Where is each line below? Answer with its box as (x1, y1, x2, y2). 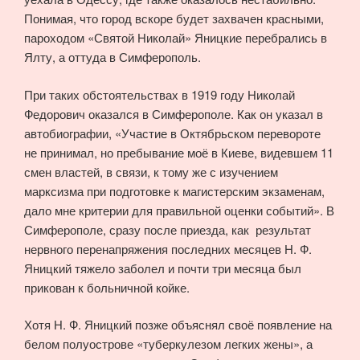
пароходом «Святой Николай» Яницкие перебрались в (24, 29, 327, 47)
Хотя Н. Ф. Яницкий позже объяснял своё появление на (24, 316, 332, 333)
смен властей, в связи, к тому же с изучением (24, 162, 278, 180)
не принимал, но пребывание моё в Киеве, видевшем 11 (24, 143, 333, 161)
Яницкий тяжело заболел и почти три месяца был (24, 259, 301, 276)
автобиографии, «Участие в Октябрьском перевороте (24, 124, 321, 141)
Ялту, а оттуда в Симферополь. (24, 48, 201, 66)
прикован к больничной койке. (24, 278, 190, 296)
